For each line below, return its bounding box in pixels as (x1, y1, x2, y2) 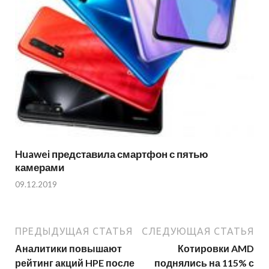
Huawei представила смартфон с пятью (15, 147, 208, 160)
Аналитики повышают (15, 243, 122, 255)
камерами (15, 160, 64, 174)
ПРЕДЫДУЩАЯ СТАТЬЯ (15, 226, 133, 237)
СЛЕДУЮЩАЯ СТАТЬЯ (142, 226, 254, 237)
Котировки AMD (178, 243, 254, 255)
